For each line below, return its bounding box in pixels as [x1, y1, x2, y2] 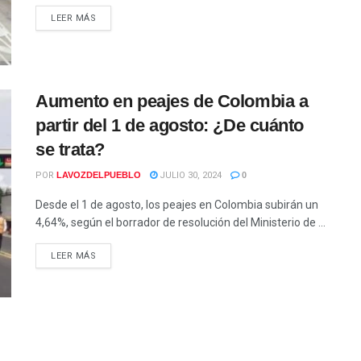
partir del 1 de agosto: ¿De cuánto [35, 115, 305, 136]
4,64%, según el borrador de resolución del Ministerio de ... [35, 216, 326, 230]
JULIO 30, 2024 [157, 170, 222, 181]
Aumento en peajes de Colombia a [35, 91, 309, 112]
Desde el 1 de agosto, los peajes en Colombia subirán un [35, 198, 318, 212]
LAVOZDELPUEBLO [56, 170, 141, 180]
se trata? [35, 139, 106, 160]
